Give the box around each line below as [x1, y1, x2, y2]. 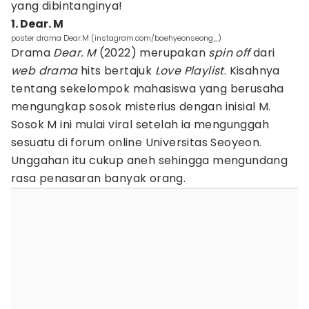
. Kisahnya [223, 63, 280, 79]
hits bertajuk [77, 63, 155, 79]
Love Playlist [154, 63, 224, 79]
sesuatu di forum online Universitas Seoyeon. [11, 134, 262, 150]
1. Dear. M [11, 16, 63, 32]
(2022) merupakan [96, 45, 209, 61]
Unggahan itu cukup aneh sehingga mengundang [11, 152, 288, 168]
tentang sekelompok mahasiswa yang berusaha [11, 81, 284, 97]
